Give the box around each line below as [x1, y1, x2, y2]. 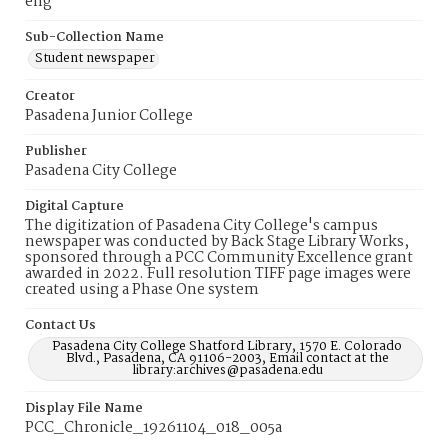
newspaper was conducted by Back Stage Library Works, [25, 230, 409, 254]
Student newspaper [35, 48, 155, 69]
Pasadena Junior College [25, 104, 193, 128]
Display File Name [25, 398, 143, 419]
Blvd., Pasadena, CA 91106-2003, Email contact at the [65, 348, 389, 369]
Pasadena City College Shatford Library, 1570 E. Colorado [52, 336, 402, 357]
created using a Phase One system [25, 278, 259, 302]
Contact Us [25, 315, 96, 336]
